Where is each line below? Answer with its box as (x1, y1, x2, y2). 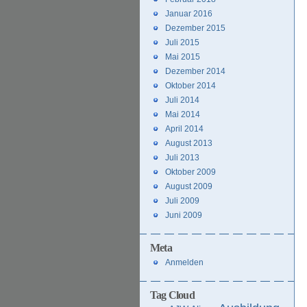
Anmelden (165, 258, 204, 267)
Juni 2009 (165, 210, 202, 220)
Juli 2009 (165, 196, 199, 206)
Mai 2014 (165, 110, 200, 119)
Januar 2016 (165, 9, 212, 19)
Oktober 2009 (165, 167, 216, 177)
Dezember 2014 (165, 66, 225, 76)
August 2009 (165, 182, 212, 191)
